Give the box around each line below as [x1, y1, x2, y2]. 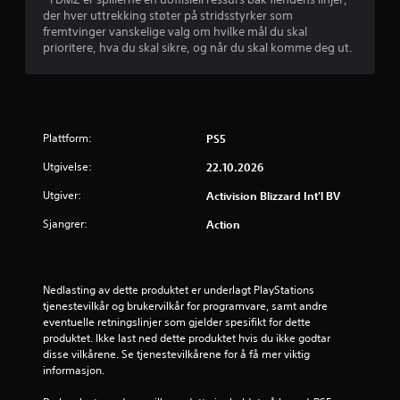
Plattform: [43, 129, 92, 146]
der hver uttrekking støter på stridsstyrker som [43, 7, 293, 23]
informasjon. [43, 362, 104, 378]
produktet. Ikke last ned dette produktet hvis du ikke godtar [43, 329, 330, 346]
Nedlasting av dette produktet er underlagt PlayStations [43, 281, 314, 297]
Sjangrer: [43, 215, 87, 231]
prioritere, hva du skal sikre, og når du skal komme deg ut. [43, 39, 353, 55]
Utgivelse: [43, 158, 92, 174]
